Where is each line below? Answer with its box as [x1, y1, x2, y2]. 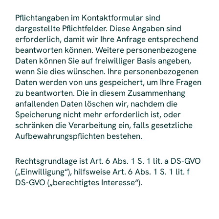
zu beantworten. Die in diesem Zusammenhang [15, 88, 185, 99]
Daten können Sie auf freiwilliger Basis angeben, [15, 55, 191, 66]
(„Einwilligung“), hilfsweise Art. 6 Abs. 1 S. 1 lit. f [15, 166, 190, 177]
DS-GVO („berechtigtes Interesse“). [15, 176, 142, 188]
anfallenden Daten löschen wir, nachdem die [15, 98, 177, 109]
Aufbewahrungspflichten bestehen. [15, 131, 142, 142]
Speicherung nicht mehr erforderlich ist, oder [15, 109, 181, 120]
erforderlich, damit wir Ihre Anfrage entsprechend [15, 34, 198, 45]
